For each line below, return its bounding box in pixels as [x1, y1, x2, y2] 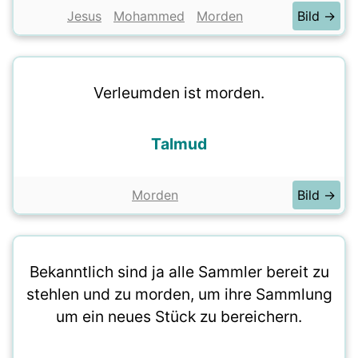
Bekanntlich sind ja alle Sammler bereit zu [29, 262, 329, 281]
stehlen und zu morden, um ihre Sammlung [26, 284, 332, 304]
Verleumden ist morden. [93, 83, 265, 102]
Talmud [151, 134, 207, 153]
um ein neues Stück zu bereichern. [56, 307, 302, 326]
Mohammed [113, 8, 185, 24]
